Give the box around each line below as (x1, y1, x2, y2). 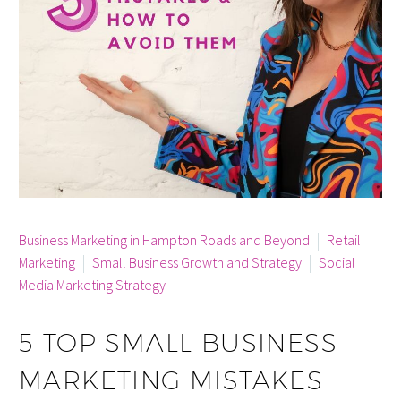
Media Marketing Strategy (19, 275, 166, 294)
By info (19, 208, 57, 226)
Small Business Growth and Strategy (92, 252, 302, 271)
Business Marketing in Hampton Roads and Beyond (19, 230, 310, 249)
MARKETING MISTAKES (19, 365, 324, 396)
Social (319, 252, 355, 271)
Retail (327, 230, 361, 249)
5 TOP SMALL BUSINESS (19, 328, 337, 358)
